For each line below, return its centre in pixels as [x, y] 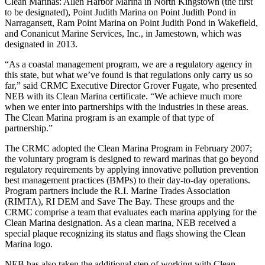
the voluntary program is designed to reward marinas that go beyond [132, 159]
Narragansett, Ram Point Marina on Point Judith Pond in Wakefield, [131, 22]
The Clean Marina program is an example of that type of [109, 117]
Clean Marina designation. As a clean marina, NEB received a [120, 222]
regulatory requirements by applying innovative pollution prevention [132, 169]
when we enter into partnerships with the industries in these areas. [127, 106]
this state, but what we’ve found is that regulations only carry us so [129, 75]
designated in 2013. [42, 44]
